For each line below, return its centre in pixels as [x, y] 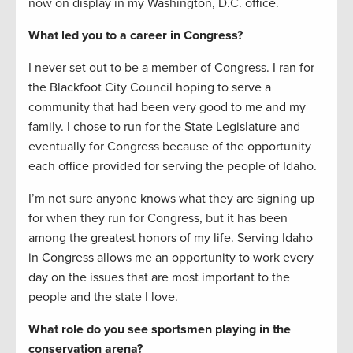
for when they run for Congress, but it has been [158, 219]
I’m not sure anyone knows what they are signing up [171, 199]
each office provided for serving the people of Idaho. [173, 167]
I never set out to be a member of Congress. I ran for [171, 68]
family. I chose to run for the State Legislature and [164, 127]
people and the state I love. [103, 297]
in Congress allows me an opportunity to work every [171, 258]
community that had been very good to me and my [167, 108]
